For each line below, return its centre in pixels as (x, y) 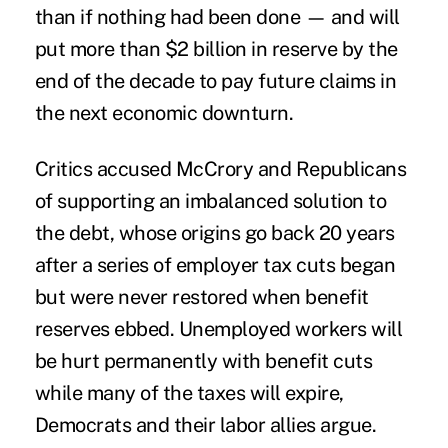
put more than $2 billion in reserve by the (216, 48)
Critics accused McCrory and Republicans (220, 168)
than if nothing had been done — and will (217, 16)
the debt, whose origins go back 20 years (214, 232)
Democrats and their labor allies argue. (205, 424)
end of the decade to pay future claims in (215, 80)
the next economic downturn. (164, 112)
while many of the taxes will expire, (189, 392)
